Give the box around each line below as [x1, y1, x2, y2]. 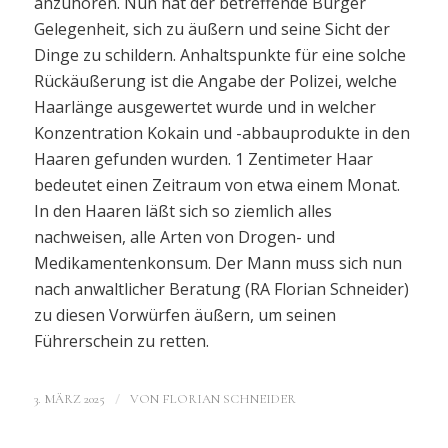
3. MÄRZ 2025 [33, 390, 105, 407]
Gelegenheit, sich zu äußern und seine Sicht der [33, 18, 390, 41]
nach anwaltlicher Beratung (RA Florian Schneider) [33, 278, 409, 301]
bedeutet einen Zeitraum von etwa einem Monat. [33, 174, 400, 197]
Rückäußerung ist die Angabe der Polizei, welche [33, 70, 397, 93]
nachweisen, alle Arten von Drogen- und [33, 226, 335, 249]
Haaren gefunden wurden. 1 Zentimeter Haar [33, 148, 373, 171]
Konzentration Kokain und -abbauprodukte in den [33, 122, 410, 145]
